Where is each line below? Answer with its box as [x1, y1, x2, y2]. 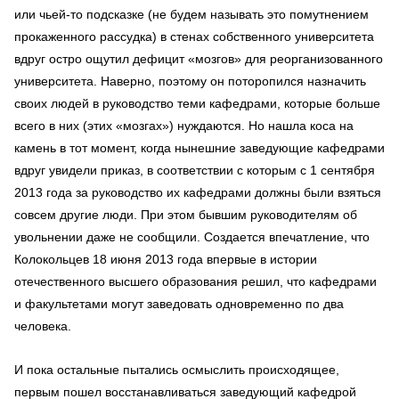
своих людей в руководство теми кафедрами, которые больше [14, 95, 380, 110]
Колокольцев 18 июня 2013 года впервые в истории [14, 251, 317, 266]
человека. [14, 318, 71, 333]
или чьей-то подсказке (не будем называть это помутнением [14, 6, 369, 21]
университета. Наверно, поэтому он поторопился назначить [14, 73, 366, 88]
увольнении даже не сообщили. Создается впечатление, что [14, 229, 370, 244]
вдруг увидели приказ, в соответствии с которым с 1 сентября [14, 162, 375, 177]
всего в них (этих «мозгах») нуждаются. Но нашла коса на [14, 118, 354, 133]
